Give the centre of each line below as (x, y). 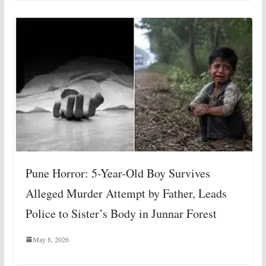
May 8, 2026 (50, 240)
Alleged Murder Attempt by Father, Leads (126, 194)
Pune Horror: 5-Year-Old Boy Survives (118, 173)
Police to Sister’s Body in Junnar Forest (121, 214)
